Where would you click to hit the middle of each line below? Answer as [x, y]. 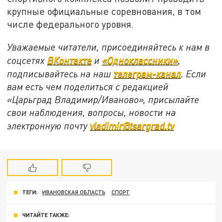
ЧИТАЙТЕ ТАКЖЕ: [46, 215]
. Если [194, 73]
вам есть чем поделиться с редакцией [88, 86]
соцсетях [27, 60]
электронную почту [49, 125]
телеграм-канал [147, 73]
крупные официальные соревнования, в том [104, 11]
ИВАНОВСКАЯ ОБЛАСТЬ [74, 192]
